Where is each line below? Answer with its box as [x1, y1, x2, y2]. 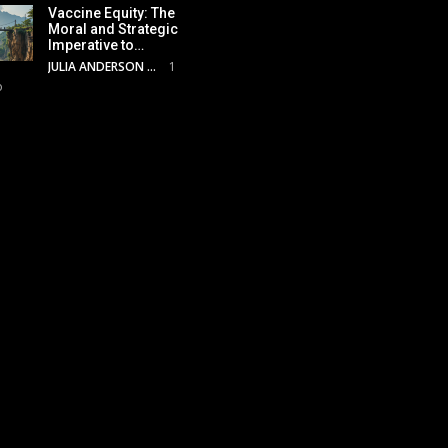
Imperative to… [48, 37, 144, 54]
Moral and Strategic [48, 21, 178, 38]
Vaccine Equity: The [48, 5, 175, 22]
